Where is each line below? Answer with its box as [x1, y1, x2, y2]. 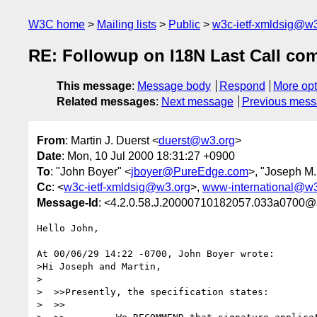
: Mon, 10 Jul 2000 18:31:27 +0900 [62, 149, 235, 162]
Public [168, 18, 200, 30]
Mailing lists [97, 18, 156, 30]
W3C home [28, 18, 85, 30]
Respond [219, 80, 265, 93]
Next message [161, 96, 234, 108]
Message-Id [37, 196, 98, 209]
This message [57, 80, 132, 93]
